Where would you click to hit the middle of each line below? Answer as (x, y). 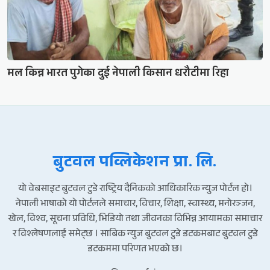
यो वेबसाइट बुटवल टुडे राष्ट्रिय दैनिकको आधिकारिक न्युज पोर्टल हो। (135, 189)
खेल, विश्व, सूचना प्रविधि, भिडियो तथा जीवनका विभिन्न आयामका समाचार (135, 219)
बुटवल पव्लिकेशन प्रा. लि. (135, 164)
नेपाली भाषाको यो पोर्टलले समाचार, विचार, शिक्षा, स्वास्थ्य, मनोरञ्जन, (135, 204)
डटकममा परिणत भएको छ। (135, 250)
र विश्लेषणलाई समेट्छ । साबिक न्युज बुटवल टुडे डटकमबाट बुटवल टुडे (135, 234)
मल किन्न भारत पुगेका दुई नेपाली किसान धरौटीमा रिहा (118, 74)
